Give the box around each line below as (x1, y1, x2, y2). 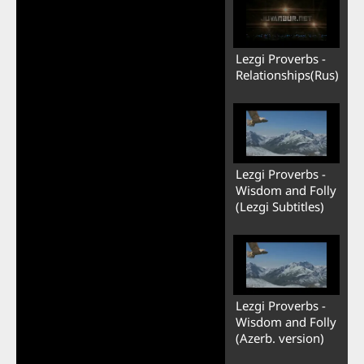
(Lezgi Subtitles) (235, 198, 324, 215)
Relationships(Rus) (235, 67, 339, 84)
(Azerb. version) (235, 330, 324, 347)
